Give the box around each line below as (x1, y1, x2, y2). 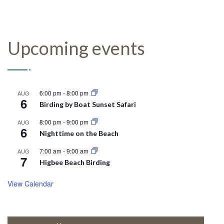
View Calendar (7, 178, 53, 189)
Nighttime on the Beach (39, 129, 118, 138)
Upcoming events (7, 37, 145, 59)
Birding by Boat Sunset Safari (39, 100, 136, 109)
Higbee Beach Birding (39, 158, 110, 167)
